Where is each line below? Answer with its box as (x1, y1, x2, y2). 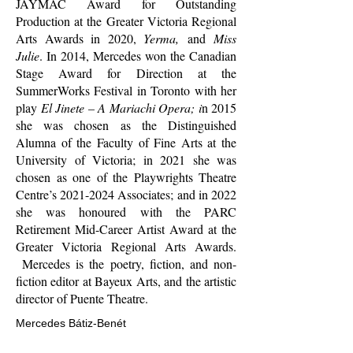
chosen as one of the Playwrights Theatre (16, 169, 236, 185)
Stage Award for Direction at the (16, 65, 236, 81)
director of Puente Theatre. (16, 290, 148, 307)
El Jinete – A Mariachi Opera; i (40, 99, 202, 116)
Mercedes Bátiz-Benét (16, 317, 126, 329)
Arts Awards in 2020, (16, 30, 143, 46)
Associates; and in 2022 (114, 186, 237, 203)
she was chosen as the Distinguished (16, 117, 236, 133)
